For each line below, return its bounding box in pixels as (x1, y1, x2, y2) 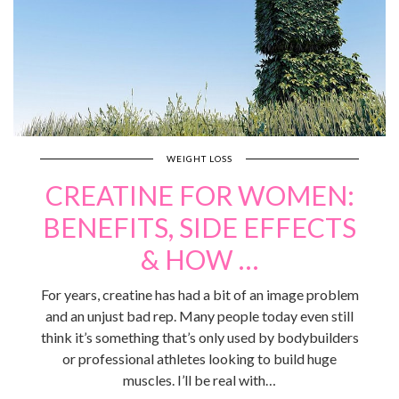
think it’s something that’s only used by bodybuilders (40, 329, 359, 346)
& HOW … (141, 243, 258, 276)
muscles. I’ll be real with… (123, 371, 276, 389)
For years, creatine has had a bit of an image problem (40, 286, 359, 304)
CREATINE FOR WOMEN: (45, 179, 354, 212)
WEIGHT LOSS (167, 153, 232, 165)
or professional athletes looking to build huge (62, 350, 337, 368)
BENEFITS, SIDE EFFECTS (43, 211, 356, 244)
